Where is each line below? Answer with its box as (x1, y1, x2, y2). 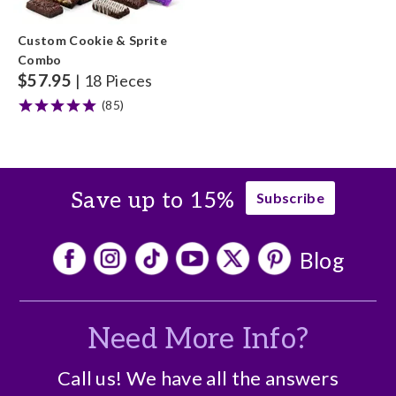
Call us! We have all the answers (57, 366, 339, 390)
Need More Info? (87, 323, 309, 356)
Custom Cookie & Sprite (18, 33, 168, 48)
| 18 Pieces (75, 71, 153, 90)
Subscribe (255, 189, 324, 206)
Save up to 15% (71, 187, 235, 214)
